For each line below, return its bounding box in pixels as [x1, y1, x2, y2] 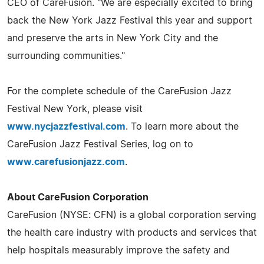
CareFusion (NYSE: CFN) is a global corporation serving [7, 210, 256, 220]
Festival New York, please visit [7, 104, 143, 114]
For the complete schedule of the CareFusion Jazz [7, 86, 232, 96]
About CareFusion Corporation [7, 192, 148, 202]
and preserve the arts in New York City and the [7, 33, 218, 43]
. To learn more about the [126, 121, 239, 131]
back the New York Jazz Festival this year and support [7, 15, 252, 25]
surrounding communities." [7, 51, 125, 61]
